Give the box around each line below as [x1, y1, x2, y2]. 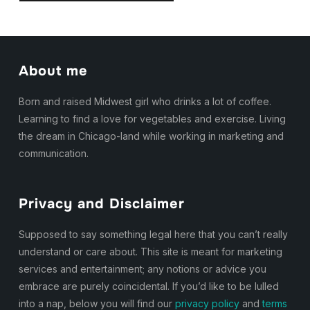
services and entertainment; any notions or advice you [18, 262, 266, 275]
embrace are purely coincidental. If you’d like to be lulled [18, 280, 279, 292]
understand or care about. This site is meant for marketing [18, 245, 282, 257]
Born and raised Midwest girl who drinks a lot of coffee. [18, 95, 271, 107]
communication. [18, 147, 89, 159]
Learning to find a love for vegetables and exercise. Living [18, 112, 286, 125]
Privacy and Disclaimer [18, 194, 185, 212]
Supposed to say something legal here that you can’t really [18, 228, 288, 240]
